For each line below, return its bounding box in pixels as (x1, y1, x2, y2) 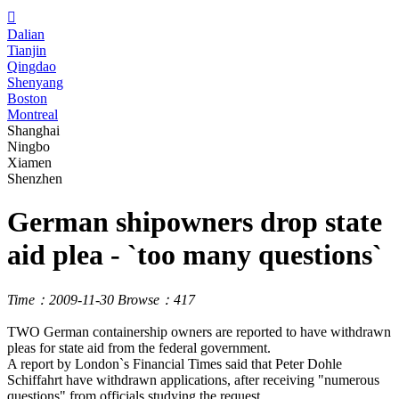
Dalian (7, 27, 45, 42)
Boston (7, 91, 47, 106)
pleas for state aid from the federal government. (7, 339, 271, 355)
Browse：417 (118, 291, 195, 307)
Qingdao (7, 59, 56, 74)
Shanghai (7, 123, 60, 138)
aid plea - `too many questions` (7, 239, 382, 272)
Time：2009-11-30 (7, 291, 114, 307)
